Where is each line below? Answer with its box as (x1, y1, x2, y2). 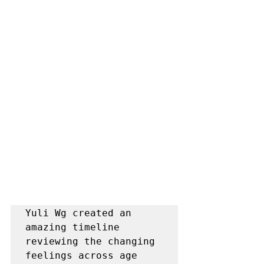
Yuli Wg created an (25, 207, 131, 219)
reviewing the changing (25, 236, 155, 247)
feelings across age (25, 250, 137, 261)
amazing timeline (25, 222, 120, 233)
